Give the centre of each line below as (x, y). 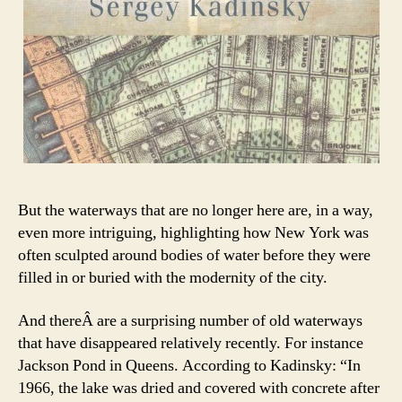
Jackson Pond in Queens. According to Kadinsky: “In (189, 365)
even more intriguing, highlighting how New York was (193, 233)
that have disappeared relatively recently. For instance (191, 343)
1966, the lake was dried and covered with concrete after (199, 388)
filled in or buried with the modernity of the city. (173, 278)
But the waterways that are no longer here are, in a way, (196, 211)
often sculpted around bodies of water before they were (194, 256)
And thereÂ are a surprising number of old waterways (190, 320)
